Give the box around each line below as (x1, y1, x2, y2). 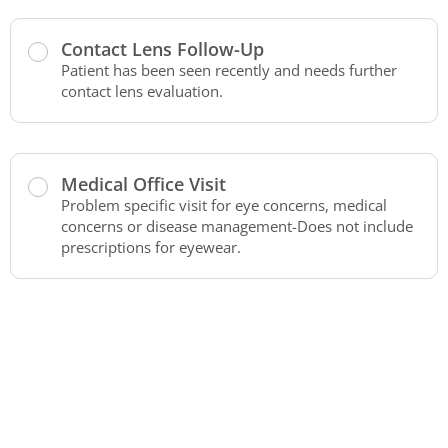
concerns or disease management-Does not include (61, 216, 413, 236)
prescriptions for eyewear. (61, 237, 241, 257)
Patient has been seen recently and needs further (61, 60, 397, 80)
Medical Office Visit (61, 172, 226, 196)
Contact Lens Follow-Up (61, 37, 264, 61)
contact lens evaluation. (61, 81, 223, 101)
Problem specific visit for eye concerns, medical (61, 195, 387, 215)
